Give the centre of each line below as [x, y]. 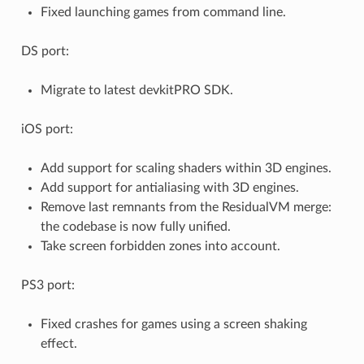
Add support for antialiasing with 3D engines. [169, 188]
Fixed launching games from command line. [163, 13]
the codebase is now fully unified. [135, 227]
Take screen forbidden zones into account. [160, 247]
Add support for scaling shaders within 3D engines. [186, 169]
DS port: [45, 52]
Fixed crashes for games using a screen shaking [173, 325]
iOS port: [47, 130]
